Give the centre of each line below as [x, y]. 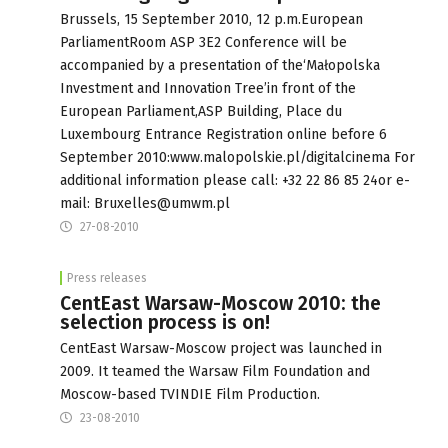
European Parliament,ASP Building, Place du [201, 111]
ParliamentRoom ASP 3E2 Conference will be [203, 42]
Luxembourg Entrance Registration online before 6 [223, 134]
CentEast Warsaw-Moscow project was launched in [221, 348]
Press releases [107, 277]
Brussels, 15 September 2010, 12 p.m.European [211, 19]
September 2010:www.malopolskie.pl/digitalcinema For [237, 157]
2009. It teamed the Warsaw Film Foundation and [215, 371]
